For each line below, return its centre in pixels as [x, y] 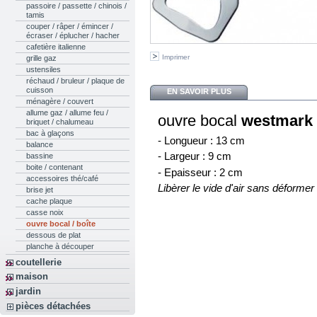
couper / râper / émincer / [69, 27]
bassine [39, 156]
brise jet [39, 190]
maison [31, 277]
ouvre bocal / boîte [60, 224]
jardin [28, 292]
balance [39, 145]
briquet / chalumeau [59, 122]
